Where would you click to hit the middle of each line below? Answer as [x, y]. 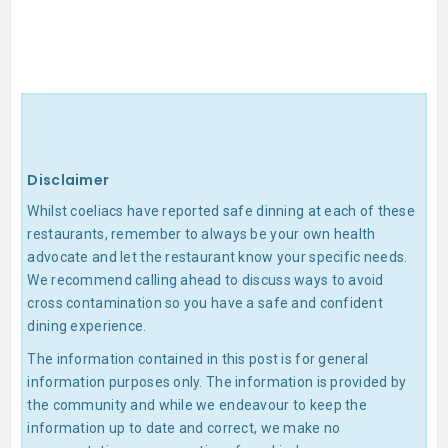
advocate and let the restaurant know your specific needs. [217, 257]
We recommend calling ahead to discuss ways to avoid [205, 280]
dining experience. [87, 326]
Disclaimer [68, 180]
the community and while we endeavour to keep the [197, 405]
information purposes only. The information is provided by [217, 382]
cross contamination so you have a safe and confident [205, 303]
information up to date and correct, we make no [184, 428]
